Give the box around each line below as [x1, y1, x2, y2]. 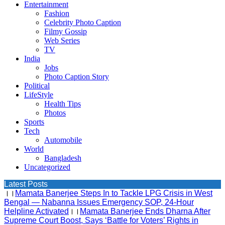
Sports [24, 118, 44, 127]
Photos [44, 108, 66, 118]
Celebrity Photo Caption [44, 18, 121, 27]
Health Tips [44, 99, 81, 108]
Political [24, 81, 50, 90]
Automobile [44, 136, 82, 145]
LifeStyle [24, 90, 53, 99]
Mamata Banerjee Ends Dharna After [80, 207, 210, 216]
